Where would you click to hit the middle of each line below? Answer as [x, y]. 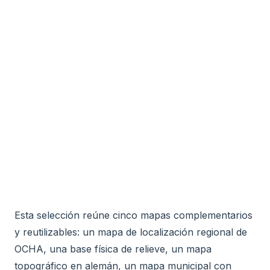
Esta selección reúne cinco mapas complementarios [133, 215]
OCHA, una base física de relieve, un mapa [113, 249]
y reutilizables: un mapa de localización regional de [131, 232]
